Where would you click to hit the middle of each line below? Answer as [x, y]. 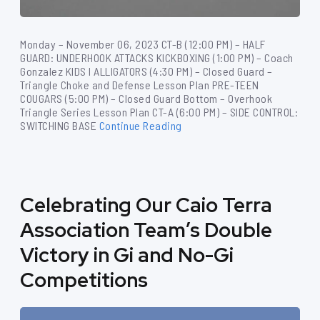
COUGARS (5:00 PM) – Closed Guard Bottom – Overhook [146, 98]
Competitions [84, 280]
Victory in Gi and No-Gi [127, 255]
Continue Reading [140, 125]
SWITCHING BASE [58, 125]
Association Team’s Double [146, 230]
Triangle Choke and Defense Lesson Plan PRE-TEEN [140, 85]
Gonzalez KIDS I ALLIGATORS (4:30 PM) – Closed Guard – [146, 71]
